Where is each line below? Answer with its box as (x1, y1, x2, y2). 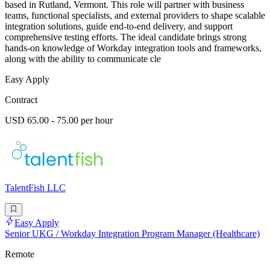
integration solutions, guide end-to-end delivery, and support (5, 20, 233, 31)
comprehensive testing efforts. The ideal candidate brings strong (5, 31, 246, 42)
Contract (5, 94, 37, 105)
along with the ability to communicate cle (5, 53, 161, 64)
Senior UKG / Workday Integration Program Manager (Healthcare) (5, 228, 260, 239)
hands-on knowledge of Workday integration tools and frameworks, (5, 42, 262, 53)
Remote (5, 249, 34, 260)
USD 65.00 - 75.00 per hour (5, 115, 113, 125)
